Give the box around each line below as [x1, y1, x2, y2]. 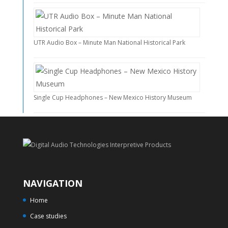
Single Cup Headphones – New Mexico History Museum [33, 93, 192, 102]
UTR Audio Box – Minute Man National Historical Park [33, 38, 185, 47]
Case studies [30, 211, 67, 220]
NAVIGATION [22, 177, 82, 189]
